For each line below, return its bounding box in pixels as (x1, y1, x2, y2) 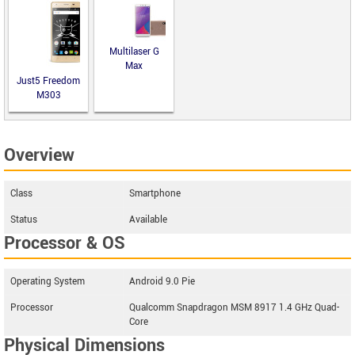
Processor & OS (4, 230, 125, 256)
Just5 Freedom (17, 74, 80, 88)
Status (10, 212, 37, 227)
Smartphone (129, 186, 181, 200)
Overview (4, 142, 74, 168)
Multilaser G (109, 44, 159, 59)
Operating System (10, 274, 85, 288)
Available (129, 212, 167, 227)
